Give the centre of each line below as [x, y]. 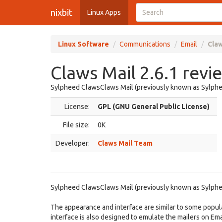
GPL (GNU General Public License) [154, 107]
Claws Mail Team [125, 143]
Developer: [73, 143]
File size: [76, 125]
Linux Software [83, 44]
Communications [145, 44]
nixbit [61, 12]
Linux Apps [104, 12]
